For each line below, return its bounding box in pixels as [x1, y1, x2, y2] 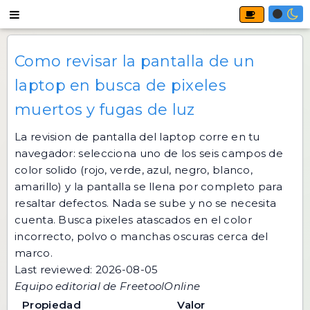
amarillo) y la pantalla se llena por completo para [15, 180, 282, 193]
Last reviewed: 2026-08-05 [15, 263, 158, 276]
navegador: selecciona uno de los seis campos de [15, 147, 284, 160]
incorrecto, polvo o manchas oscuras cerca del [15, 230, 268, 243]
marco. [15, 246, 53, 259]
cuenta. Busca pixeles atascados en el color [15, 213, 252, 226]
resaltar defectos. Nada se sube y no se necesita [15, 197, 277, 210]
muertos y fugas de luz [15, 100, 195, 119]
